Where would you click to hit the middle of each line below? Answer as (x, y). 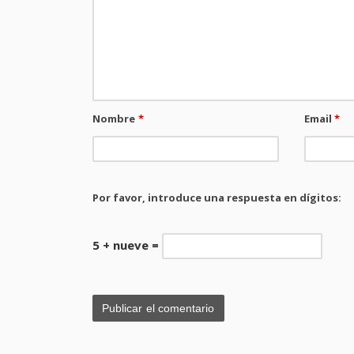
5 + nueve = (127, 245)
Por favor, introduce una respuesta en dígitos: (217, 197)
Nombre (115, 119)
